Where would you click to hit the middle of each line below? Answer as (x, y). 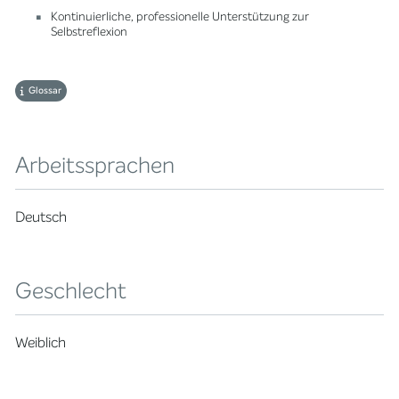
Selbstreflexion (90, 32)
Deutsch (41, 216)
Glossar (45, 90)
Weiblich (41, 342)
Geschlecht (71, 290)
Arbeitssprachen (95, 165)
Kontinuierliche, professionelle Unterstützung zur (180, 16)
